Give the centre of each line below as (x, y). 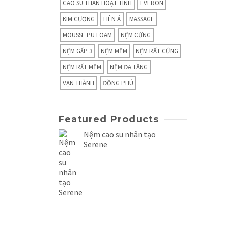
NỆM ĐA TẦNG (129, 67)
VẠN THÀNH (79, 83)
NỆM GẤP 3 (78, 51)
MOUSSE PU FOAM (87, 35)
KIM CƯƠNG (79, 19)
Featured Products (109, 119)
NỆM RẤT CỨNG (157, 51)
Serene (96, 144)
